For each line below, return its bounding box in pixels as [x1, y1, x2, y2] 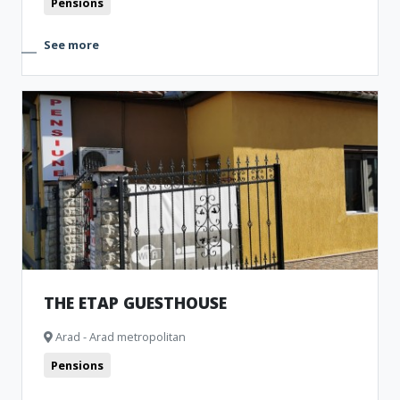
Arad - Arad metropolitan [53, 329, 186, 345]
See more [44, 37, 99, 53]
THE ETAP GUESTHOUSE [44, 292, 227, 313]
